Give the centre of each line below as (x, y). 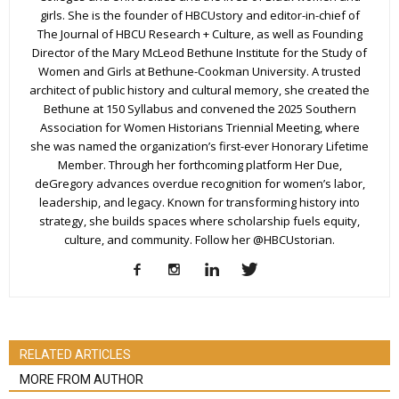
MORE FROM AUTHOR (81, 379)
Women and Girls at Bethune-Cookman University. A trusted (199, 71)
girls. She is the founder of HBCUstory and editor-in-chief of (199, 15)
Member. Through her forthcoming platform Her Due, (199, 164)
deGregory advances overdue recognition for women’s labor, (199, 183)
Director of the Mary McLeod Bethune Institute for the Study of (199, 52)
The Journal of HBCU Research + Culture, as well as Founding (199, 33)
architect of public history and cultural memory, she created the (199, 90)
